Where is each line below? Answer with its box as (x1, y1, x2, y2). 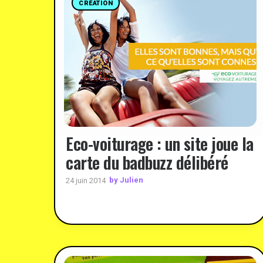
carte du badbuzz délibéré (66, 150, 228, 174)
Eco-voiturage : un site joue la (66, 131, 254, 156)
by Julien (109, 176, 143, 185)
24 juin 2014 (66, 176, 106, 185)
